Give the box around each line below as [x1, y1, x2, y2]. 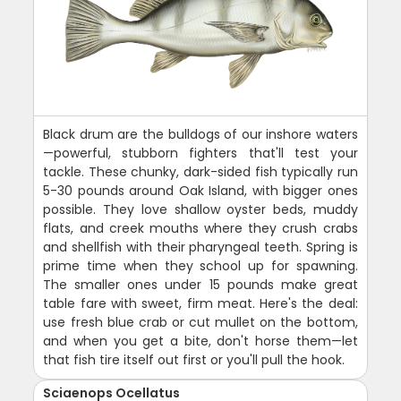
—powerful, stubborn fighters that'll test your [43, 144, 358, 163]
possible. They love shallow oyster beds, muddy [43, 200, 358, 219]
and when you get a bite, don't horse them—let [43, 332, 358, 351]
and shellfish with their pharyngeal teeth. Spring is [43, 238, 358, 257]
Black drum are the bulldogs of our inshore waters [43, 125, 358, 144]
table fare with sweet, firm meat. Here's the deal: [43, 294, 358, 313]
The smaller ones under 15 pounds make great [43, 276, 358, 294]
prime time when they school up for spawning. [43, 257, 358, 276]
